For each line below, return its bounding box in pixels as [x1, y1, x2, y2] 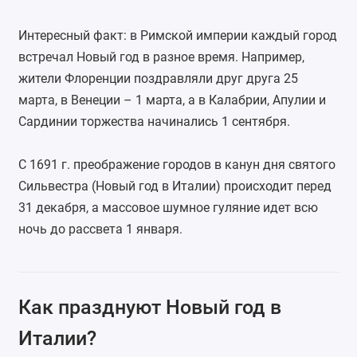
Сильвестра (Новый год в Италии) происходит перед [18, 178, 331, 194]
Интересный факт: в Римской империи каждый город [18, 27, 337, 43]
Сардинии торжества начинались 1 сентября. [18, 113, 290, 129]
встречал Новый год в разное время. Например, [18, 49, 304, 65]
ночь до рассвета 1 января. [18, 221, 182, 237]
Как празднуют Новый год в [18, 295, 281, 319]
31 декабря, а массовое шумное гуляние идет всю [18, 199, 318, 215]
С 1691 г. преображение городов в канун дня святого [18, 156, 335, 172]
